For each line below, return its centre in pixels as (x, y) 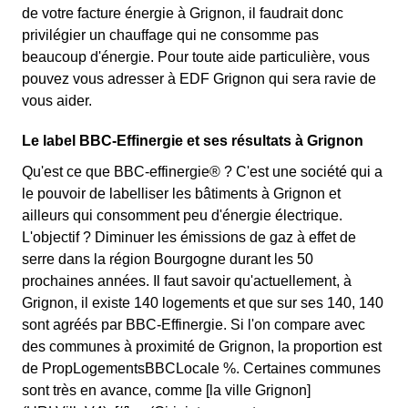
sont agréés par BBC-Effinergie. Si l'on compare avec (194, 325)
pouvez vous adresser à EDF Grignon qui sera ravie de (199, 79)
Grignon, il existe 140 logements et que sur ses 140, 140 (203, 303)
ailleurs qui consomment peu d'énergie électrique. (182, 215)
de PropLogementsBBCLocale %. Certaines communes (201, 368)
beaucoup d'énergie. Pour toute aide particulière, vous (196, 57)
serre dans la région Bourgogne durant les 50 (168, 259)
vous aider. (57, 101)
